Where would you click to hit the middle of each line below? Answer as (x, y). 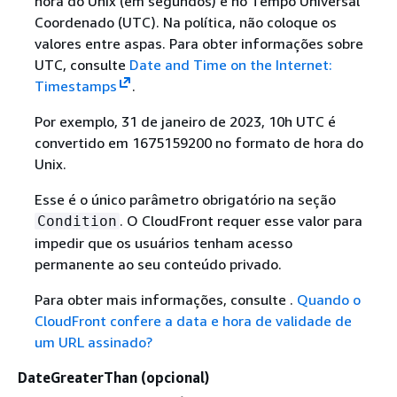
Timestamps (75, 86)
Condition (77, 221)
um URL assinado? (93, 342)
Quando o (328, 299)
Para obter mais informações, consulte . (165, 299)
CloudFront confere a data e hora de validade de (193, 320)
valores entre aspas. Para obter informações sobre (198, 43)
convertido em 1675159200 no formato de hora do (198, 142)
